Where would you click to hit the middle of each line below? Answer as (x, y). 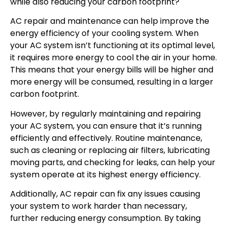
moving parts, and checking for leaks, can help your (113, 162)
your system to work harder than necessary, (99, 206)
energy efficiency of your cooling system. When (104, 33)
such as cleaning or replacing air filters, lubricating (110, 150)
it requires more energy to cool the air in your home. (113, 58)
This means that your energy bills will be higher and (112, 70)
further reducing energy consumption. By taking (105, 218)
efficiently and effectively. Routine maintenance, (106, 138)
